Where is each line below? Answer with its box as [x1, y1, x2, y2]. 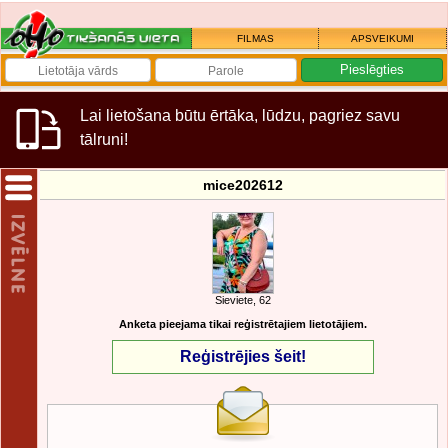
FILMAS [236, 33, 274, 44]
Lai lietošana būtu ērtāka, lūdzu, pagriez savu [80, 107, 400, 124]
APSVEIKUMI [351, 33, 414, 44]
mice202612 [202, 177, 283, 193]
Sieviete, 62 [214, 294, 271, 306]
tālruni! [80, 131, 128, 148]
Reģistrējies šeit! [179, 348, 306, 365]
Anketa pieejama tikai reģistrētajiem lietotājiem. [118, 318, 367, 330]
